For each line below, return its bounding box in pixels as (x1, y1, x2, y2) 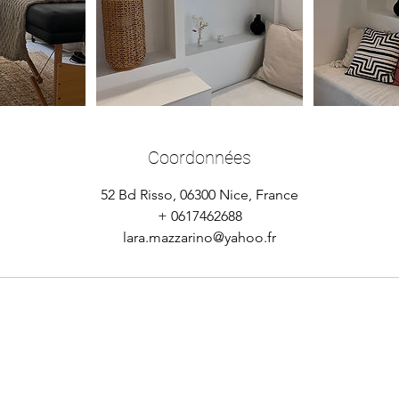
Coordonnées (148, 147, 251, 168)
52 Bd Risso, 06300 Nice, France (101, 186, 298, 203)
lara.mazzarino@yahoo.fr (123, 229, 276, 246)
